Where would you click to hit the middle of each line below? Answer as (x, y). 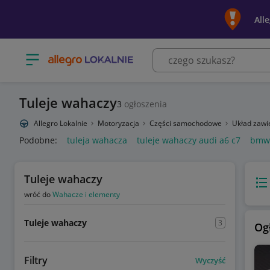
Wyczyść (210, 260)
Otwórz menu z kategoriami (80, 55)
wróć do (38, 194)
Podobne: (38, 140)
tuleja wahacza (97, 140)
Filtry (36, 260)
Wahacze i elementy (86, 194)
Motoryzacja (119, 123)
